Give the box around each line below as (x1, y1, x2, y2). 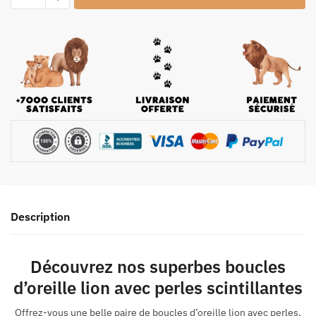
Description (11, 209, 70, 224)
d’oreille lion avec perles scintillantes (13, 276, 303, 300)
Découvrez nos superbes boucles (30, 255, 286, 279)
